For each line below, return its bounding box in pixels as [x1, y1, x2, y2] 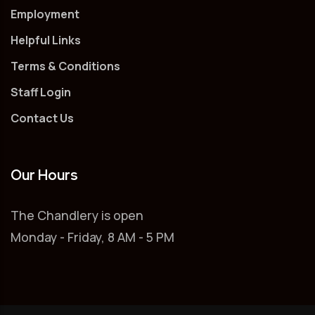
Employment [11, 6, 79, 22]
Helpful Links [11, 32, 81, 48]
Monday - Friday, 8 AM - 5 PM [11, 228, 174, 245]
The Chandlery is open [11, 206, 143, 224]
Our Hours [11, 165, 78, 184]
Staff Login [11, 84, 71, 100]
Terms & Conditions [11, 58, 120, 74]
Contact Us [11, 110, 74, 126]
